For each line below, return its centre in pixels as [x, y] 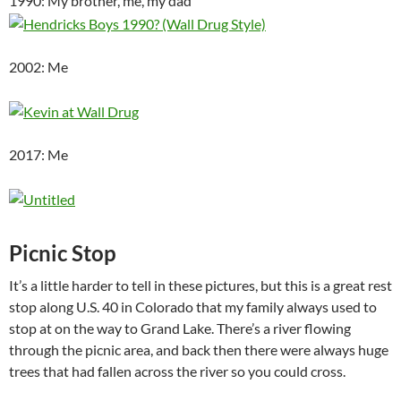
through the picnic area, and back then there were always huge [199, 349]
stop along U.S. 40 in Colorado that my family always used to [193, 306]
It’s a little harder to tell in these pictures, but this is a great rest [200, 285]
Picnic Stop [63, 252]
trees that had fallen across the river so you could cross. [177, 371]
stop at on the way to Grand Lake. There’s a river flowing [180, 328]
